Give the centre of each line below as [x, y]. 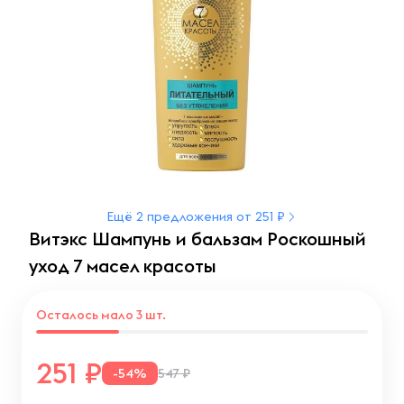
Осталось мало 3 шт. [101, 315]
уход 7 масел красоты [123, 266]
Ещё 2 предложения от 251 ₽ [196, 216]
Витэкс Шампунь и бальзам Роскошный [197, 239]
